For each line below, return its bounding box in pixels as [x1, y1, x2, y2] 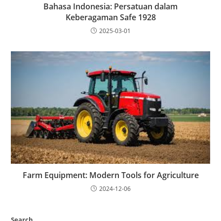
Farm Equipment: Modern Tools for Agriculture [22, 170, 199, 181]
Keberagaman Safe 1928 [65, 12, 156, 23]
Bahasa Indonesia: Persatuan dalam [43, 1, 178, 12]
